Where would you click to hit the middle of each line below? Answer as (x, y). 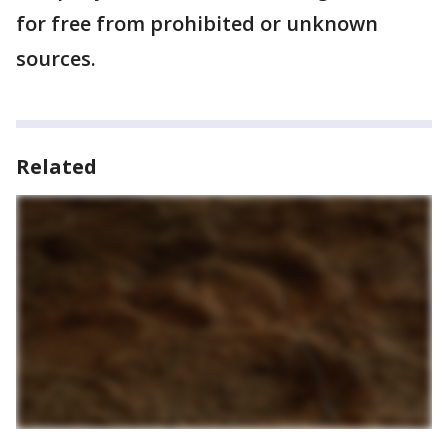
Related (56, 166)
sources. (58, 58)
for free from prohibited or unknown (197, 23)
